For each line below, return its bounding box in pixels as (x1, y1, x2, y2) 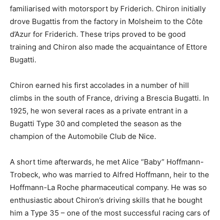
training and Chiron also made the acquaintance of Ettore (10, 42, 207, 52)
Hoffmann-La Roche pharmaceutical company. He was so (10, 182, 207, 192)
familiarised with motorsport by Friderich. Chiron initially (10, 3, 206, 13)
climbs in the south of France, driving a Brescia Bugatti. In (10, 93, 209, 103)
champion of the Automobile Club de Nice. (10, 131, 156, 141)
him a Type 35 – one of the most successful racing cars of (10, 208, 210, 218)
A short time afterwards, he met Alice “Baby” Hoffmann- (10, 157, 204, 166)
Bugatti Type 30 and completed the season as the (10, 118, 182, 128)
